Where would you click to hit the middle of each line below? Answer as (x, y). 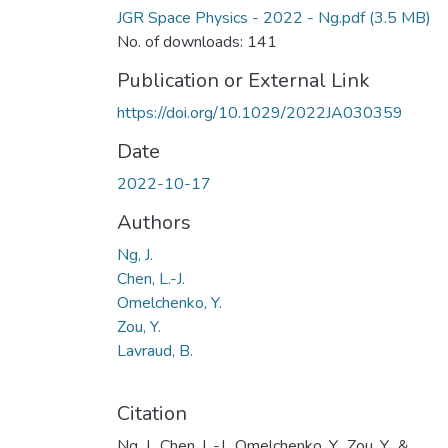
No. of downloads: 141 (197, 41)
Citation (152, 413)
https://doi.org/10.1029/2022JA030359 (260, 112)
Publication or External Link (243, 80)
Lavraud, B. (155, 350)
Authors (154, 222)
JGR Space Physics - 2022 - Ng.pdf (241, 17)
